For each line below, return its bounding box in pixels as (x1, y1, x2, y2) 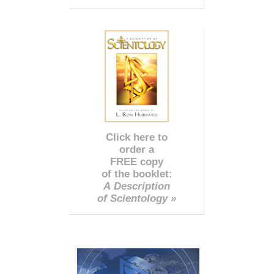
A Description (103, 180, 170, 192)
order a (119, 143, 154, 155)
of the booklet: (101, 168, 172, 180)
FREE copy (110, 155, 163, 168)
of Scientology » (97, 192, 176, 204)
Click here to (106, 131, 168, 143)
